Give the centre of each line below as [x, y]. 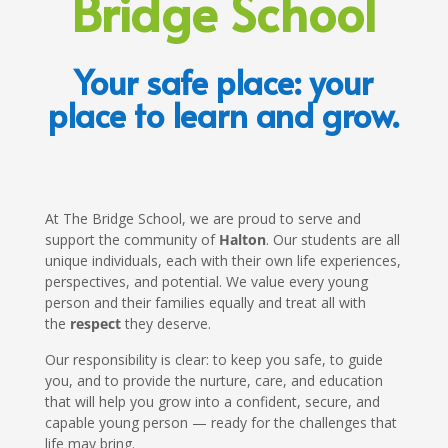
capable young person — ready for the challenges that [220, 422]
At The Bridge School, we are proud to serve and [202, 218]
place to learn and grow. [224, 114]
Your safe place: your [224, 81]
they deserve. [165, 323]
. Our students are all [332, 239]
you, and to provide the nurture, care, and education [213, 380]
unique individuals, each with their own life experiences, [222, 260]
